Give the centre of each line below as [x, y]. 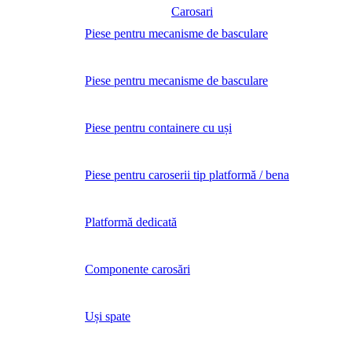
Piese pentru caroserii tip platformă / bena [187, 175]
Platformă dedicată [131, 222]
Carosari [192, 12]
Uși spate [108, 317]
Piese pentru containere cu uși [158, 128]
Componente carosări [137, 269]
